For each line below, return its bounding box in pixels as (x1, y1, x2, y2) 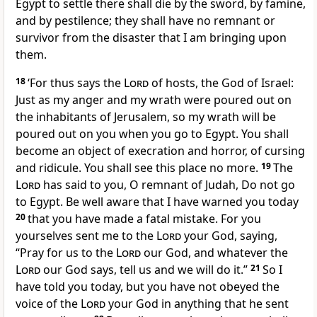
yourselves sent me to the (16, 228, 156, 244)
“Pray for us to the (16, 245, 116, 261)
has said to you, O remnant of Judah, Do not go (40, 177, 295, 193)
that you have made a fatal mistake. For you (28, 211, 261, 227)
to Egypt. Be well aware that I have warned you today (16, 194, 299, 210)
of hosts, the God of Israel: (149, 75, 294, 91)
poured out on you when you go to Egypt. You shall (16, 126, 289, 142)
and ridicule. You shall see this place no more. (16, 160, 261, 176)
